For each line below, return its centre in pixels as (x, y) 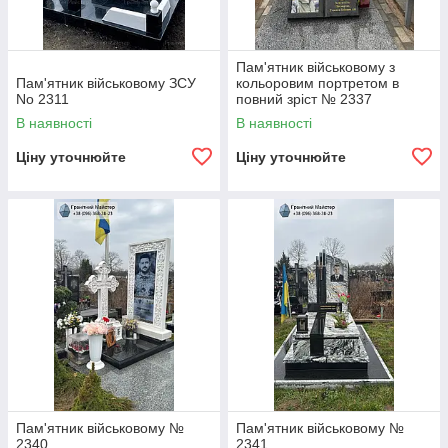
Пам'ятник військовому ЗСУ (106, 83)
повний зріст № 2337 (304, 99)
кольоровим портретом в (317, 83)
